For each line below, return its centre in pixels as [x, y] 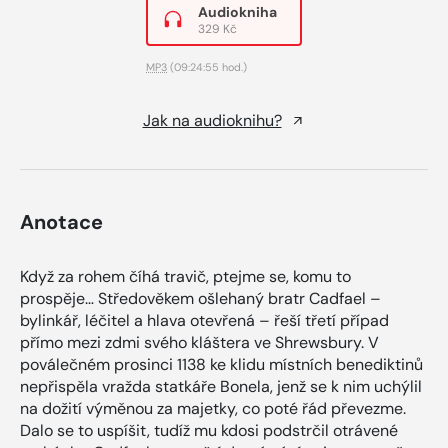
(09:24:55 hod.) [207, 66]
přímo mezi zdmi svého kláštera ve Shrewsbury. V [199, 342]
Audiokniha [237, 11]
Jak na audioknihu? [212, 120]
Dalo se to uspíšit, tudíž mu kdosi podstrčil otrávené [209, 430]
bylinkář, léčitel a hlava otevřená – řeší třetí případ [204, 320]
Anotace [61, 221]
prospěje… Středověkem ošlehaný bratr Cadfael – [200, 298]
